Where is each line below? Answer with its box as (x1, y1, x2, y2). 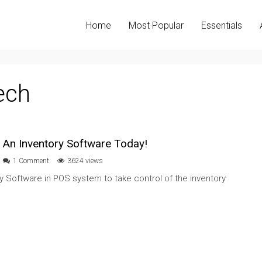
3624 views (67, 156, 103, 165)
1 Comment (13, 156, 49, 165)
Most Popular (129, 20, 184, 31)
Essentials (201, 20, 242, 31)
